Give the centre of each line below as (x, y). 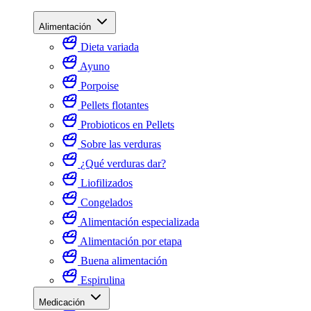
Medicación (63, 302)
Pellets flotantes (115, 105)
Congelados (107, 202)
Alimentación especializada (140, 222)
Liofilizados (107, 183)
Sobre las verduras (121, 144)
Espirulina (103, 280)
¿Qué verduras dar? (123, 163)
